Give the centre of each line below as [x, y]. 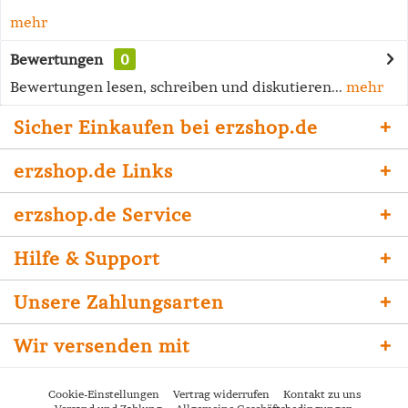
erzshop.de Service [103, 214]
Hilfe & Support [87, 258]
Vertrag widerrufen [221, 394]
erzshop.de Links [93, 171]
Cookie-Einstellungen [103, 394]
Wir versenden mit [102, 346]
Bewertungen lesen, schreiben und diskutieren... [176, 87]
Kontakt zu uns [321, 394]
